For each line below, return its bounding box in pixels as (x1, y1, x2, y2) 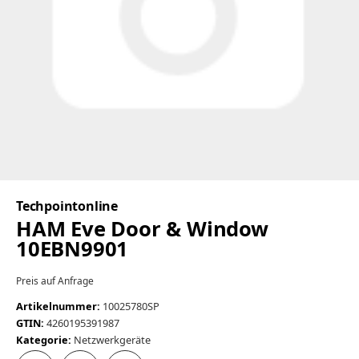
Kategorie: (16, 333, 74, 348)
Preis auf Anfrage (16, 274, 94, 288)
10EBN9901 (16, 235, 129, 264)
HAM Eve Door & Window (16, 215, 268, 244)
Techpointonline (16, 197, 118, 216)
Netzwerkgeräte (74, 333, 151, 348)
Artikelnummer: (16, 299, 100, 314)
